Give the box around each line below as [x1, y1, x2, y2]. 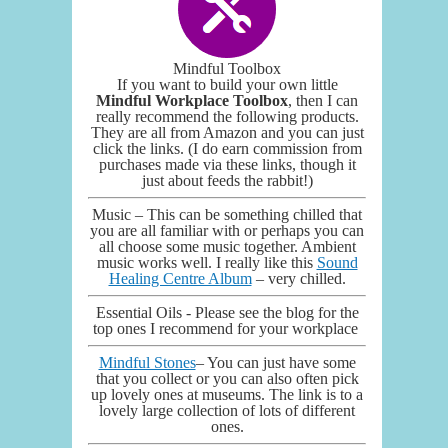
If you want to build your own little [116, 75, 338, 93]
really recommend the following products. [95, 107, 359, 125]
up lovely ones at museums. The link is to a [91, 385, 363, 403]
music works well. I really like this [96, 253, 317, 271]
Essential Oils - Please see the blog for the [95, 303, 359, 321]
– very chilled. [255, 269, 346, 287]
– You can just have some [195, 353, 356, 371]
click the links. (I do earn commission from [92, 139, 362, 157]
